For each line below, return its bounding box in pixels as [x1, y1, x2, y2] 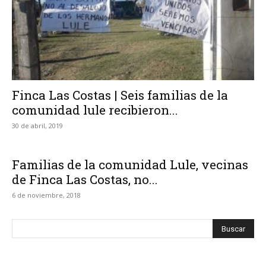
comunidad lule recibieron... [12, 102, 178, 119]
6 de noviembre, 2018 [12, 191, 81, 200]
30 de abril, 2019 [12, 121, 63, 131]
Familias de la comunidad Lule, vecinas [12, 156, 248, 173]
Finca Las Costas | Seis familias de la [12, 87, 228, 104]
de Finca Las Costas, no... [12, 171, 158, 188]
